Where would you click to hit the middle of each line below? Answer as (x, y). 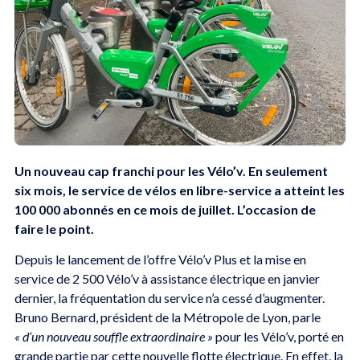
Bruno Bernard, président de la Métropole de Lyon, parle (167, 317)
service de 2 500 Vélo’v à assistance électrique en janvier (167, 279)
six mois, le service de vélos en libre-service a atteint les (179, 190)
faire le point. (54, 229)
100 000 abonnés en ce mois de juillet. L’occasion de (165, 210)
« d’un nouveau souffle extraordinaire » (113, 337)
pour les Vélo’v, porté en (278, 337)
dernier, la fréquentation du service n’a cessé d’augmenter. (169, 298)
